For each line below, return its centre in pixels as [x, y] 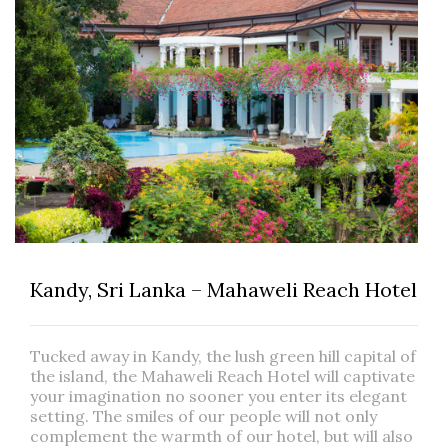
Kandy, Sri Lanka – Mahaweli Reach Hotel [223, 290]
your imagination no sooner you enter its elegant [218, 396]
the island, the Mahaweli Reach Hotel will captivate [222, 376]
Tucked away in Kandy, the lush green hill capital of [223, 356]
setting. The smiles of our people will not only [203, 416]
